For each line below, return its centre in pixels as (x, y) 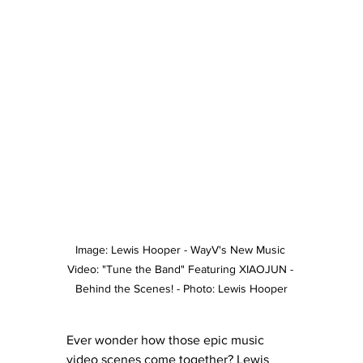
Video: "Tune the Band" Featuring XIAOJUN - (181, 269)
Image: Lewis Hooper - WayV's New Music (181, 249)
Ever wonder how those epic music (167, 340)
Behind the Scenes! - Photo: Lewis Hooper (181, 288)
